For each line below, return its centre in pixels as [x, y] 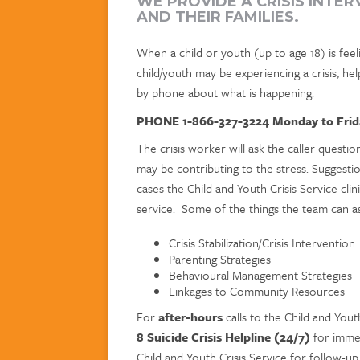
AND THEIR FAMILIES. [218, 17]
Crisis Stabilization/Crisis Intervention [262, 243]
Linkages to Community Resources [257, 291]
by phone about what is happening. [226, 92]
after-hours [192, 316]
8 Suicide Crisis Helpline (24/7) [224, 336]
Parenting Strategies [220, 259]
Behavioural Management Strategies [261, 275]
